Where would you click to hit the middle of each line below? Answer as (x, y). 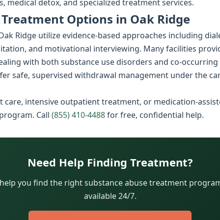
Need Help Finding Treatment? (110, 162)
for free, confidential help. (154, 115)
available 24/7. (110, 196)
